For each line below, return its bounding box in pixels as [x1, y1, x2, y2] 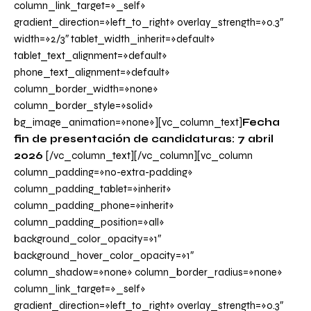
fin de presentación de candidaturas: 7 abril [14, 133, 274, 146]
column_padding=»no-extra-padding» [14, 166, 193, 179]
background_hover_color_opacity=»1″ [14, 249, 194, 262]
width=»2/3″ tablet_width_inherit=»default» [14, 33, 215, 46]
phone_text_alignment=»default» [14, 66, 170, 79]
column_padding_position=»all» [14, 216, 165, 229]
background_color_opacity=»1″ [14, 233, 161, 246]
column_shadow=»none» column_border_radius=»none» [14, 266, 283, 279]
